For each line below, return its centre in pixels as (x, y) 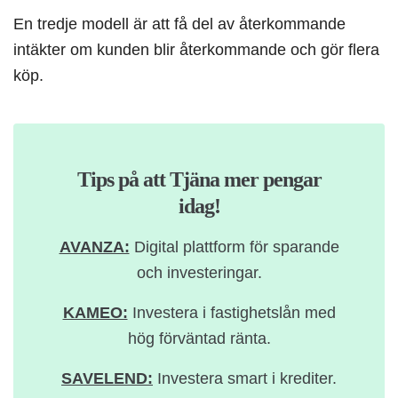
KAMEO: (95, 313)
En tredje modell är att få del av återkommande (179, 24)
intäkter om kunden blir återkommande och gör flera (196, 50)
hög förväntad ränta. (199, 338)
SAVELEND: (107, 378)
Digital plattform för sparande (234, 247)
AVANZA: (94, 247)
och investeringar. (199, 273)
